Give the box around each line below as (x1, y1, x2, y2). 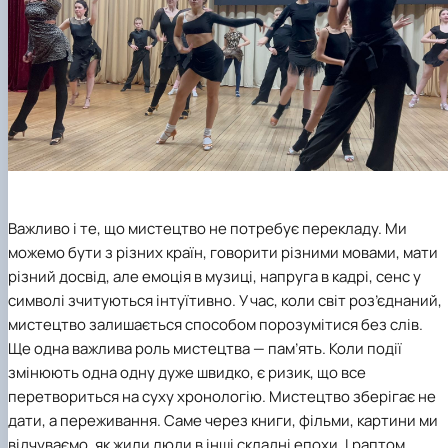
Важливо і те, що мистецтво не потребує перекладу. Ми (8, 217, 407, 239)
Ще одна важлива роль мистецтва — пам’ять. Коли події (8, 337, 402, 359)
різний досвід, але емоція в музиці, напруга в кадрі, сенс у (8, 265, 421, 287)
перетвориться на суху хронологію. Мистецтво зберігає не (8, 385, 436, 407)
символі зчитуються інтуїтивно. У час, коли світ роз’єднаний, (8, 289, 442, 311)
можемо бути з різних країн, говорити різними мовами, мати (8, 241, 438, 263)
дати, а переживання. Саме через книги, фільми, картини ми (8, 409, 438, 431)
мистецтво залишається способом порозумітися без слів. (8, 313, 423, 335)
